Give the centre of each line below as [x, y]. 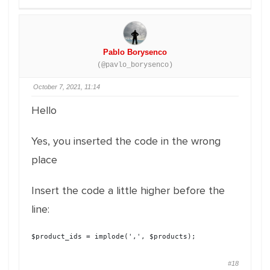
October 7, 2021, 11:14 [67, 87]
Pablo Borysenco [135, 52]
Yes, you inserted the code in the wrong [126, 141]
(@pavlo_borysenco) [135, 65]
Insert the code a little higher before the [128, 190]
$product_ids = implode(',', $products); [114, 236]
